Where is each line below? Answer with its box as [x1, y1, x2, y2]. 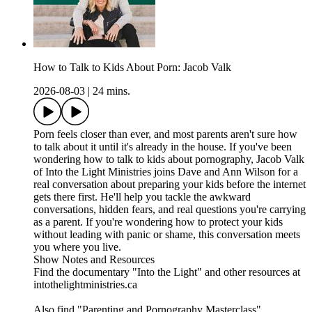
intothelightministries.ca [33, 279, 137, 291]
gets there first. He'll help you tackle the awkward [33, 191, 251, 203]
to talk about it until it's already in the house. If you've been [33, 141, 292, 153]
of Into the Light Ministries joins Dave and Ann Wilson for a [33, 166, 298, 178]
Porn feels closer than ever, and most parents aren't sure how [33, 128, 297, 141]
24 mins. [93, 85, 130, 97]
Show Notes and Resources [33, 253, 155, 266]
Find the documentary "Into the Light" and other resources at [33, 266, 300, 279]
